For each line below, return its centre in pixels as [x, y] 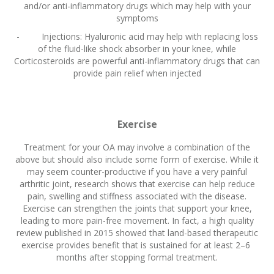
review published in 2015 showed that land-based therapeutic [137, 233]
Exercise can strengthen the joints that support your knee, [137, 209]
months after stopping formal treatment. [137, 257]
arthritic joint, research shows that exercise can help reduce [137, 184]
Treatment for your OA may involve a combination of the [137, 147]
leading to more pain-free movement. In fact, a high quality [137, 221]
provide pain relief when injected [137, 73]
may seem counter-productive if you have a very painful [137, 172]
